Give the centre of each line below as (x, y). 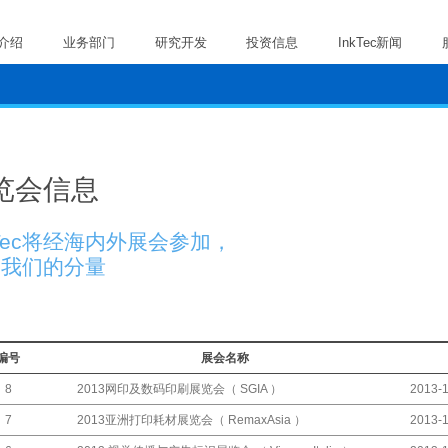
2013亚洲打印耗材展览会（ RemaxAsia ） (191, 419)
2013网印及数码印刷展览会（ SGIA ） (179, 388)
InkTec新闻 (370, 42)
